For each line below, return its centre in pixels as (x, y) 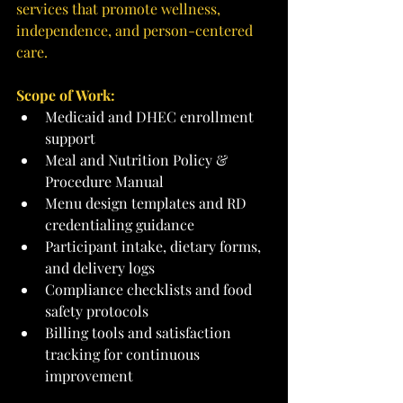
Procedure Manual (104, 182)
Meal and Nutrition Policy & (138, 160)
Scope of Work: (66, 95)
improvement (89, 376)
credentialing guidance (120, 225)
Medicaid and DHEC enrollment (151, 117)
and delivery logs (100, 268)
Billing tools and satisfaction (140, 333)
